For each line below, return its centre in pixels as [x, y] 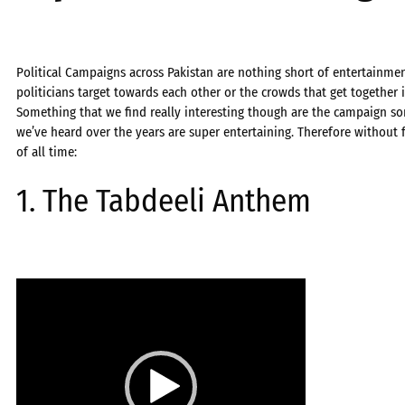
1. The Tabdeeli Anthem [164, 201]
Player [33, 307]
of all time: [47, 151]
